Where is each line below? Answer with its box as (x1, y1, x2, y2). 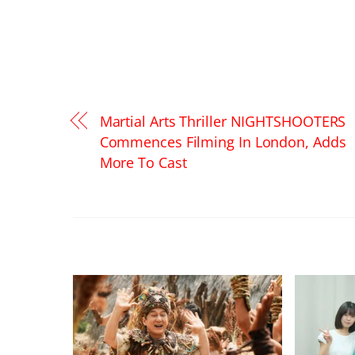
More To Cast (99, 151, 187, 172)
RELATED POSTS (73, 233, 192, 252)
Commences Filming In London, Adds (99, 131, 346, 151)
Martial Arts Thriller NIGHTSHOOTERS (99, 110, 346, 131)
